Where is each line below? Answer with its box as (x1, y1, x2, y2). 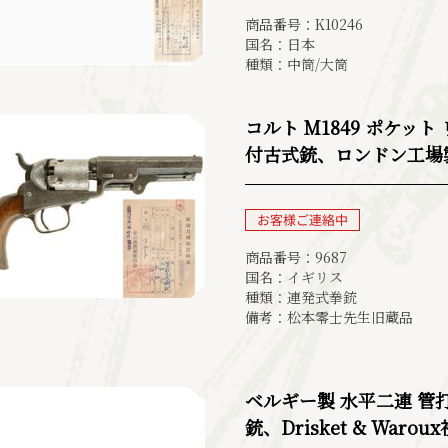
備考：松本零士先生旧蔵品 (245, 306, 413, 327)
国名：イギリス (245, 266, 343, 287)
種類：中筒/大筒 (245, 53, 348, 74)
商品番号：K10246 (245, 13, 363, 34)
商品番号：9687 (245, 246, 347, 267)
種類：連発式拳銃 (245, 286, 357, 307)
